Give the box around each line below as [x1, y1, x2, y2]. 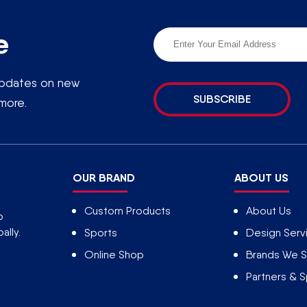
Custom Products [84, 204, 171, 217]
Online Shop [84, 247, 144, 261]
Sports [84, 225, 117, 239]
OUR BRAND [72, 170, 135, 184]
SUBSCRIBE [193, 93, 251, 106]
